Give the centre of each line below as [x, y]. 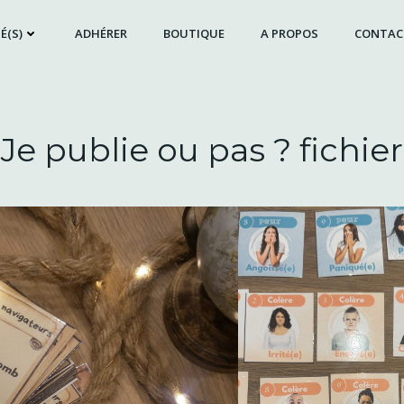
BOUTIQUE [193, 33]
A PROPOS [289, 33]
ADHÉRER [101, 33]
